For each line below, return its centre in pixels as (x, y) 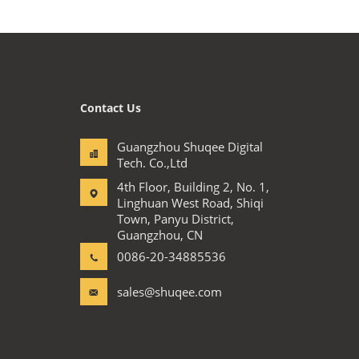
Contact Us (111, 108)
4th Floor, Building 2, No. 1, (193, 187)
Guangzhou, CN (160, 235)
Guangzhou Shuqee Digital (190, 147)
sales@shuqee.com (169, 292)
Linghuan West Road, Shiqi (190, 203)
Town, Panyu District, (175, 219)
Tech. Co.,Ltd (152, 163)
